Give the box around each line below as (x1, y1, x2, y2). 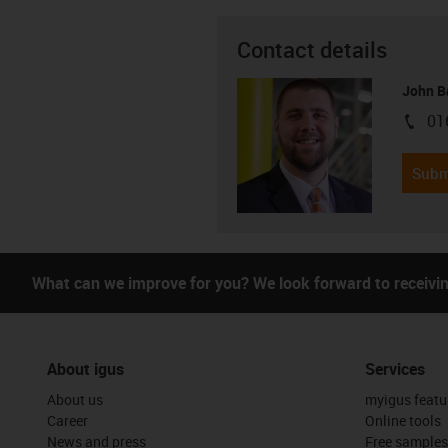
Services (364, 357, 425, 380)
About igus (47, 357, 124, 380)
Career (47, 410, 88, 430)
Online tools (364, 410, 441, 430)
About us (47, 389, 103, 409)
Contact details (237, 34, 387, 64)
